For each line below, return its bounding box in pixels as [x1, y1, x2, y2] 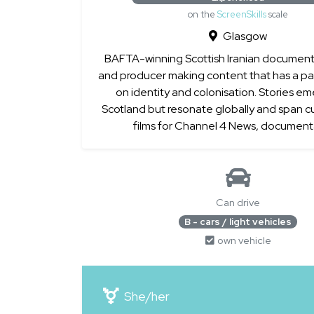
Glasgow [223, 29, 267, 43]
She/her [124, 288, 170, 304]
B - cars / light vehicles [184, 215, 292, 228]
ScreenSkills [217, 8, 266, 20]
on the [188, 8, 217, 20]
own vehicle [217, 233, 271, 247]
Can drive [216, 196, 260, 209]
